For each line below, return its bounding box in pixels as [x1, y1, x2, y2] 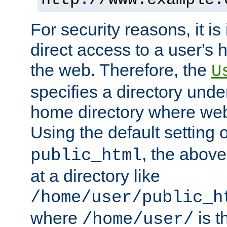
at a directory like [30, 166, 160, 185]
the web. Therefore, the [30, 60, 211, 80]
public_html [30, 145, 142, 165]
